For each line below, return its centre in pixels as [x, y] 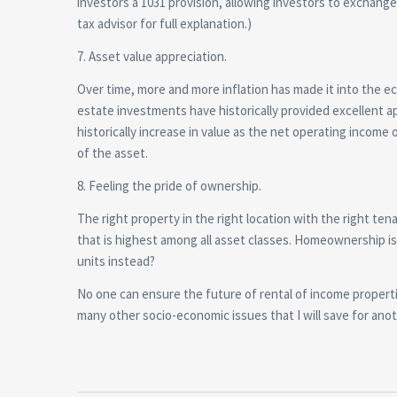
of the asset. [113, 152]
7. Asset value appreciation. [152, 56]
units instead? [116, 261]
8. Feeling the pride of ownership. [169, 185]
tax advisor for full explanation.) [164, 23]
